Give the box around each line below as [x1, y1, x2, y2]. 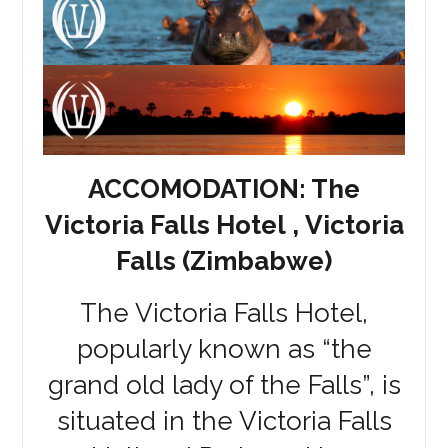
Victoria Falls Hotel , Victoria [44, 209, 404, 240]
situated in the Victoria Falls [56, 405, 392, 436]
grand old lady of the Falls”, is [47, 369, 401, 400]
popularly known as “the [76, 333, 372, 364]
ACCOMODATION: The [88, 173, 360, 204]
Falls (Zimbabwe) [116, 245, 332, 276]
